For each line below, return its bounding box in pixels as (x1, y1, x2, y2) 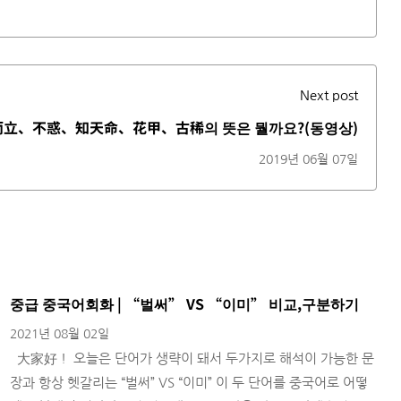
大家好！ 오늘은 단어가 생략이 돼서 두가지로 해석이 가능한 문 (10, 351, 374, 365)
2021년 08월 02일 (10, 327, 109, 340)
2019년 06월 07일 (259, 152, 358, 166)
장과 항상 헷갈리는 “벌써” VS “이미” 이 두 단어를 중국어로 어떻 (10, 375, 368, 389)
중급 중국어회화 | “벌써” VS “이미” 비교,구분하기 (10, 292, 359, 314)
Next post (300, 88, 358, 102)
